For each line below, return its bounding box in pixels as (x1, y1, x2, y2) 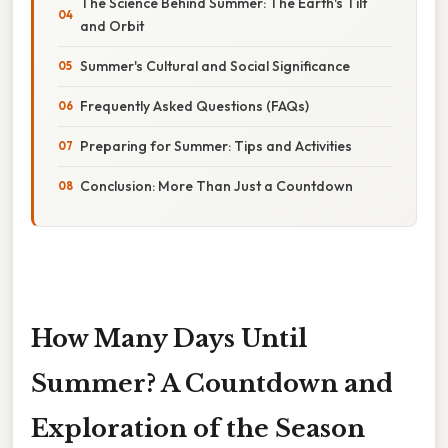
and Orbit (80, 16, 144, 35)
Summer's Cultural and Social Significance (80, 56, 350, 75)
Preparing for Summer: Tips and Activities (80, 136, 352, 155)
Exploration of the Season (31, 413, 365, 443)
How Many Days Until (31, 323, 307, 353)
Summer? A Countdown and (31, 368, 393, 398)
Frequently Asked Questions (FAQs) (80, 96, 309, 115)
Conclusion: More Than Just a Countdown (80, 176, 353, 195)
